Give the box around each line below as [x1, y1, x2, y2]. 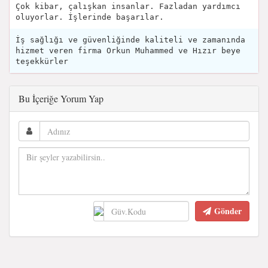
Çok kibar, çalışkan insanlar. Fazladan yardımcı [16, 2, 240, 11]
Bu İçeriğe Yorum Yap [19, 92, 103, 105]
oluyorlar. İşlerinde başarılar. [16, 13, 164, 22]
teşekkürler [16, 57, 68, 66]
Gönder [214, 205, 242, 218]
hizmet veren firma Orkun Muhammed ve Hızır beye [16, 46, 240, 56]
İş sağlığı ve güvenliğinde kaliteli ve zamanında [16, 35, 245, 45]
